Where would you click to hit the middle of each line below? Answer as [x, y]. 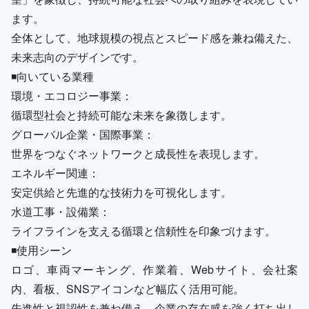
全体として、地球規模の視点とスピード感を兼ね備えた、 [154, 38]
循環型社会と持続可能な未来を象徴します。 [121, 115]
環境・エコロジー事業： [72, 96]
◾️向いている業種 [52, 76]
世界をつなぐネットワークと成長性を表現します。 [138, 153]
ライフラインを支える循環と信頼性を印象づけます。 [143, 231]
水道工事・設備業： [61, 211]
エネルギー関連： [55, 173]
